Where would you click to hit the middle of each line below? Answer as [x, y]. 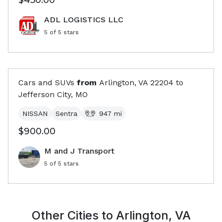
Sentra [66, 113]
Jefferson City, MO [53, 94]
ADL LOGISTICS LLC [84, 20]
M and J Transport [79, 151]
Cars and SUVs [46, 83]
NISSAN [35, 113]
